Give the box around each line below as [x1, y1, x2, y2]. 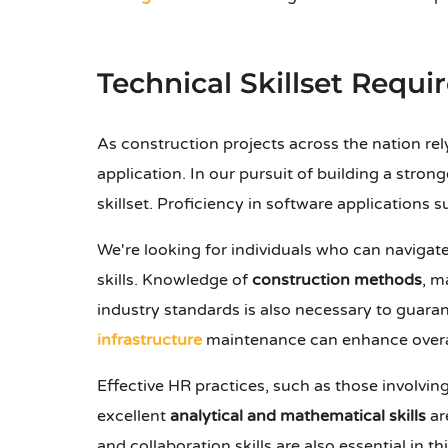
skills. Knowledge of [97, 270, 252, 291]
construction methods [252, 270, 422, 291]
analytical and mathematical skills [170, 406, 426, 427]
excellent [97, 406, 170, 427]
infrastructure [97, 330, 202, 351]
